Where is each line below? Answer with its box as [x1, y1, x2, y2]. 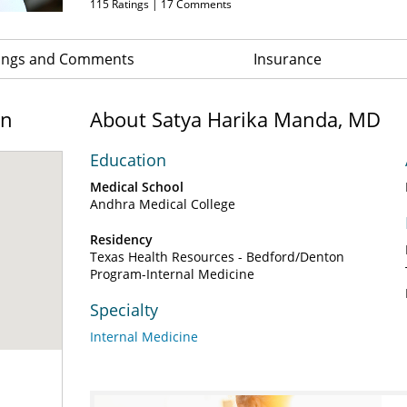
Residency [90, 231, 153, 248]
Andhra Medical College [90, 195, 235, 213]
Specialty [90, 299, 158, 321]
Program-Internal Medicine [90, 265, 254, 283]
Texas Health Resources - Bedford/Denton [90, 248, 344, 265]
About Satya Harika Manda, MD [90, 105, 381, 133]
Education [90, 149, 166, 171]
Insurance [253, 49, 322, 69]
